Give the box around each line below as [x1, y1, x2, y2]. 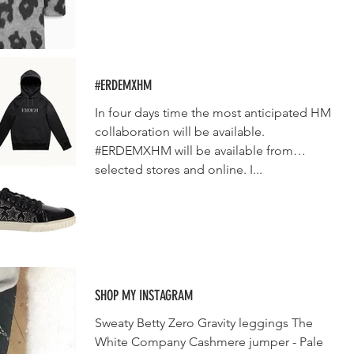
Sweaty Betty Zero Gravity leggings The [95, 315, 313, 330]
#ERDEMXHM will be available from [95, 142, 293, 158]
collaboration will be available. [95, 123, 265, 139]
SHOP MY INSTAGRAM [95, 287, 193, 304]
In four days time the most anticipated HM [95, 104, 331, 120]
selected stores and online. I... [95, 161, 262, 177]
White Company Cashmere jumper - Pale [95, 334, 323, 349]
